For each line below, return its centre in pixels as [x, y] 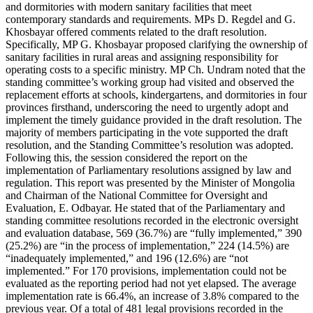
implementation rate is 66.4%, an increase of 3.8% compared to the [152, 296]
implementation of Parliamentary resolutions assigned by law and [148, 170]
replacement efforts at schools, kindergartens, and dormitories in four [156, 95]
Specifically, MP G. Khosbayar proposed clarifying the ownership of [156, 45]
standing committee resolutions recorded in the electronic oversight [152, 221]
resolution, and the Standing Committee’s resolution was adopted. [150, 145]
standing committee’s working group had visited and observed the [150, 82]
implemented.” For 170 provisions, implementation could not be [146, 271]
